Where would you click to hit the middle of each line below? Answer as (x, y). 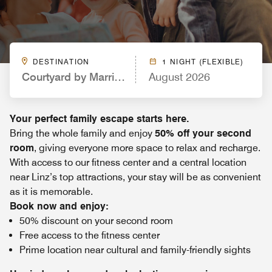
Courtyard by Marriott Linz (86, 77)
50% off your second (203, 133)
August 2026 (179, 77)
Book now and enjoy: (59, 206)
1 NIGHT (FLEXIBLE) (203, 62)
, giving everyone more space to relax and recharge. (147, 148)
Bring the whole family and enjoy (82, 133)
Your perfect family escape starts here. (100, 119)
